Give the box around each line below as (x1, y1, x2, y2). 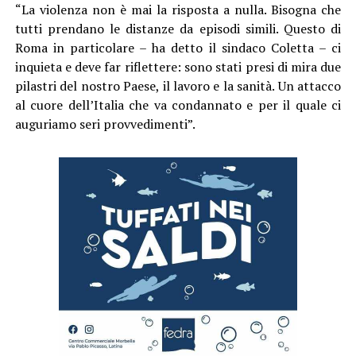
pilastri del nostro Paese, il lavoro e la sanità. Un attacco (14, 76, 342, 95)
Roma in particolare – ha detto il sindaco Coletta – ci (14, 38, 342, 56)
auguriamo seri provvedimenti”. (14, 114, 195, 133)
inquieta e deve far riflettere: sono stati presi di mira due (14, 57, 342, 75)
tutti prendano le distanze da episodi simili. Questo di (14, 19, 342, 37)
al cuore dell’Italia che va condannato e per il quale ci (14, 95, 342, 114)
